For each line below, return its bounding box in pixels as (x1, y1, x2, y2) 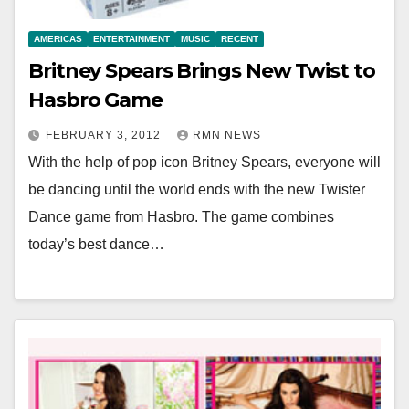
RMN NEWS (193, 128, 261, 142)
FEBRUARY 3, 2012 (46, 128, 164, 142)
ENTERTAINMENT (93, 33, 170, 44)
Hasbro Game (28, 87, 163, 112)
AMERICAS (34, 33, 82, 44)
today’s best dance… (28, 236, 164, 252)
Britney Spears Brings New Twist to (28, 58, 375, 83)
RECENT (221, 33, 258, 44)
